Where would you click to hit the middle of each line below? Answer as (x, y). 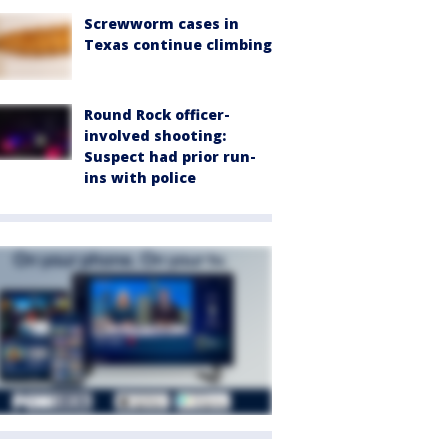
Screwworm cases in (161, 23)
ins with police (140, 177)
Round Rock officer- (157, 114)
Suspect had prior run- (170, 156)
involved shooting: (155, 135)
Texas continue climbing (178, 44)
